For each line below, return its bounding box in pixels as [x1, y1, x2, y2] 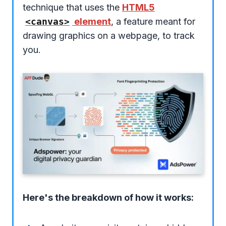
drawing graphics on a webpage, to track [23, 30, 195, 41]
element [72, 16, 111, 27]
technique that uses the [23, 2, 122, 13]
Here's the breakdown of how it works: [23, 192, 194, 203]
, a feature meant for [111, 16, 195, 27]
